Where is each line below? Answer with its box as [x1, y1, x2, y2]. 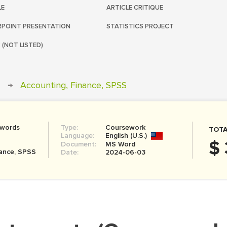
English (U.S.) [105, 131, 147, 140]
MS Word [105, 140, 136, 148]
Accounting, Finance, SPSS [20, 80, 127, 91]
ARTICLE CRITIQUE [106, 4, 163, 12]
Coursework [105, 123, 146, 132]
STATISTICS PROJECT [106, 22, 174, 30]
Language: [61, 131, 95, 140]
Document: [61, 140, 97, 148]
